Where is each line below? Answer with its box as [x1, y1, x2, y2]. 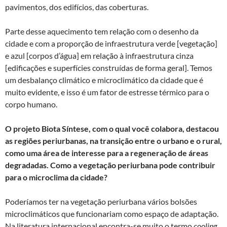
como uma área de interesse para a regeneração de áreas [5, 147, 208, 158]
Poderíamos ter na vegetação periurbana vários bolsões [5, 196, 197, 206]
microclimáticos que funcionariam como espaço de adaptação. [5, 208, 218, 218]
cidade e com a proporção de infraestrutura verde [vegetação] [5, 38, 217, 48]
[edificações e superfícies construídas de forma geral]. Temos [5, 62, 212, 72]
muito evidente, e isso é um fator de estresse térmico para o [5, 87, 209, 97]
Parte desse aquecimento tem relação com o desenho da [5, 26, 199, 36]
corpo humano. [5, 99, 57, 109]
